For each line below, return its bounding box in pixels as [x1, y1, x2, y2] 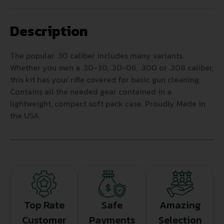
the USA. [10, 109, 40, 122]
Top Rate [23, 197, 64, 213]
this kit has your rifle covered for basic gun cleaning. [10, 73, 200, 86]
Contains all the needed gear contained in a [10, 85, 171, 98]
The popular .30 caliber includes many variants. [10, 49, 184, 62]
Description [10, 20, 87, 42]
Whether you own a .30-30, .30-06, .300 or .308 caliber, [10, 61, 213, 74]
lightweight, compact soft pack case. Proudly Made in [10, 97, 205, 110]
